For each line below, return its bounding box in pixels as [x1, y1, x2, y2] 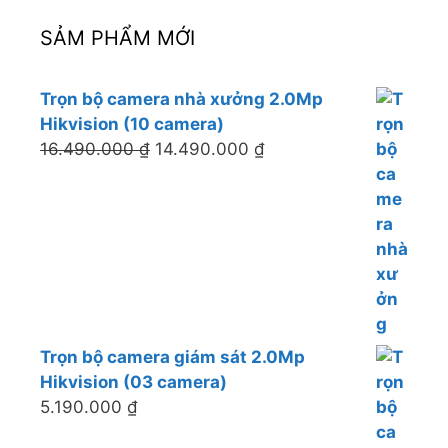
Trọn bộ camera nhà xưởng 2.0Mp [40, 89, 323, 110]
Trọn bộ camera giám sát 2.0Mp [40, 347, 305, 368]
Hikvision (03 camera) [40, 372, 227, 393]
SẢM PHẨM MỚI [40, 26, 195, 51]
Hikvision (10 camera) [40, 114, 224, 135]
